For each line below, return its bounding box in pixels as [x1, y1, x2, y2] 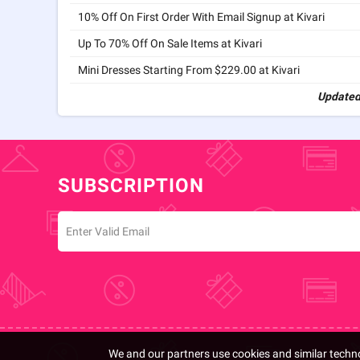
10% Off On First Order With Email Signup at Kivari [78, 10, 325, 23]
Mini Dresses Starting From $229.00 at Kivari [78, 63, 300, 76]
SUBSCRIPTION [58, 174, 204, 197]
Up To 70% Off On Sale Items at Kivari [78, 37, 262, 50]
